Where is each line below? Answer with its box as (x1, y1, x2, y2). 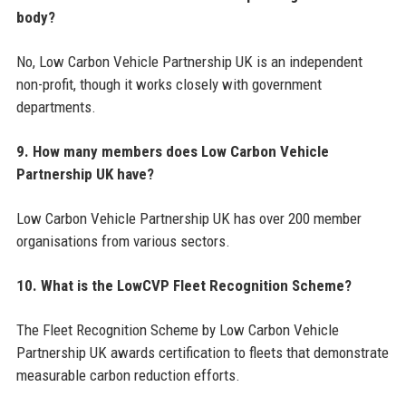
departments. (15, 98, 96, 117)
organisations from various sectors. (15, 232, 230, 251)
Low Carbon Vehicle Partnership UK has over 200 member (15, 209, 362, 228)
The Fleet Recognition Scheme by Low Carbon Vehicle (15, 321, 339, 340)
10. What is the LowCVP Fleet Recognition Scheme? (15, 276, 352, 295)
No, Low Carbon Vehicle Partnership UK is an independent (15, 53, 362, 72)
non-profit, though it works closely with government (15, 75, 322, 94)
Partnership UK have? (15, 165, 154, 184)
